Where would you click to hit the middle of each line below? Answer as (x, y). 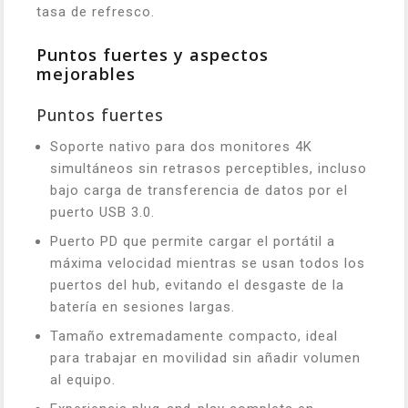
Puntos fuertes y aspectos (153, 55)
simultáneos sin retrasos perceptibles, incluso (209, 168)
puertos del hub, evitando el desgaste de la (197, 285)
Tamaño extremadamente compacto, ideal (194, 336)
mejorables (86, 74)
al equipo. (83, 380)
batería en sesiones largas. (143, 307)
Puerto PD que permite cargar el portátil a (193, 241)
